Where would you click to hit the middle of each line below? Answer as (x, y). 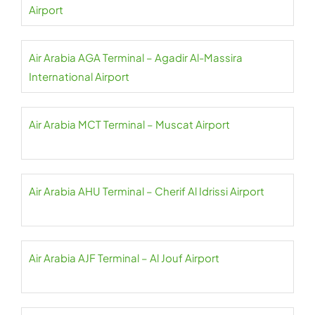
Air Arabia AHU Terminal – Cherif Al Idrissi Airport (147, 191)
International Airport (79, 76)
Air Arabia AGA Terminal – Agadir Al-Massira (136, 57)
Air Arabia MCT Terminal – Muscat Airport (129, 124)
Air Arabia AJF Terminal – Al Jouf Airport (124, 258)
